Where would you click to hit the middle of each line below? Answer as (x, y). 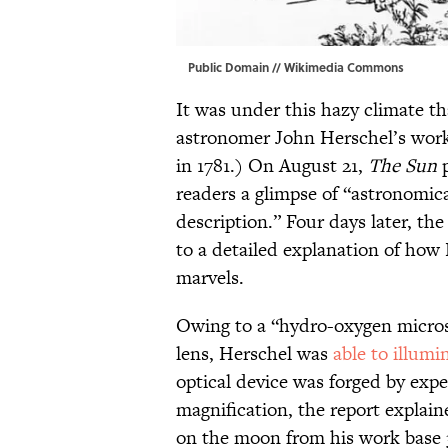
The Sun (402, 165)
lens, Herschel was (254, 353)
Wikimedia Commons (344, 66)
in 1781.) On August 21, (272, 165)
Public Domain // (236, 66)
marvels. (210, 277)
